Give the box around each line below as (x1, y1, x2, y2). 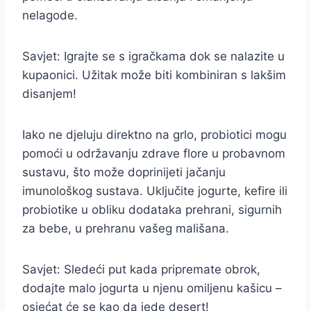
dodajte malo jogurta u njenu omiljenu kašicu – (22, 281, 282, 295)
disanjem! (22, 87, 76, 101)
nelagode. (22, 8, 78, 22)
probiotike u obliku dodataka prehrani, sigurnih (22, 203, 282, 217)
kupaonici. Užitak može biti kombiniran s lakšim (22, 68, 286, 82)
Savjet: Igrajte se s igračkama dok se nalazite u (22, 49, 285, 63)
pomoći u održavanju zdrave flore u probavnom (22, 146, 285, 160)
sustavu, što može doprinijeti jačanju (22, 165, 226, 179)
